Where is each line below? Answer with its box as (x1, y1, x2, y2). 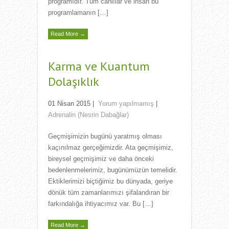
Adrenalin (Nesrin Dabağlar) (48, 111, 129, 119)
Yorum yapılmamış (98, 100, 154, 108)
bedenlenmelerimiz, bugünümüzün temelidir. (48, 166, 177, 174)
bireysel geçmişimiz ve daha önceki (48, 155, 154, 163)
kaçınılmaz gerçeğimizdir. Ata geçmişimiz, (48, 144, 173, 152)
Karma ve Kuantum (48, 58, 150, 75)
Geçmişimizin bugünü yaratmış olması (48, 132, 162, 141)
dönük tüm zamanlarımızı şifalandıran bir (48, 189, 169, 197)
